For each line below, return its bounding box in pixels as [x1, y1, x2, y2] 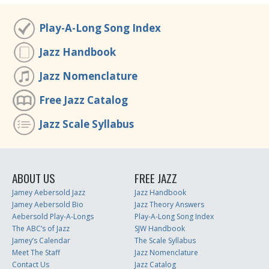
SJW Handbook [134, 223, 185, 234]
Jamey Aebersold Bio [12, 199, 83, 210]
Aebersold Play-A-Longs [12, 211, 94, 222]
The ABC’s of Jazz [12, 223, 70, 234]
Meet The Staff [12, 247, 60, 258]
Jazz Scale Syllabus [39, 117, 134, 131]
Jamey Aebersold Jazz [12, 187, 85, 198]
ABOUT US [12, 169, 55, 187]
